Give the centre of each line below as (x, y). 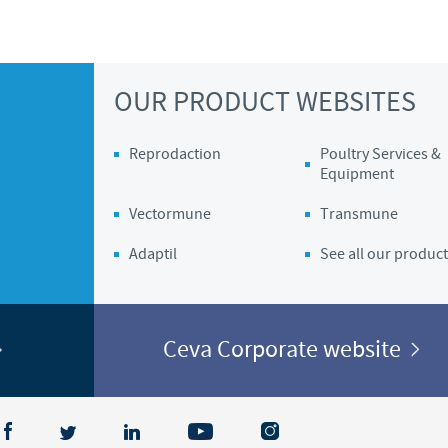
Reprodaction (175, 154)
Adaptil (153, 254)
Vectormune (170, 214)
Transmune (358, 214)
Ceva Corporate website (287, 349)
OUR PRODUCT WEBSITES (265, 102)
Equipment (356, 174)
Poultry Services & (380, 154)
